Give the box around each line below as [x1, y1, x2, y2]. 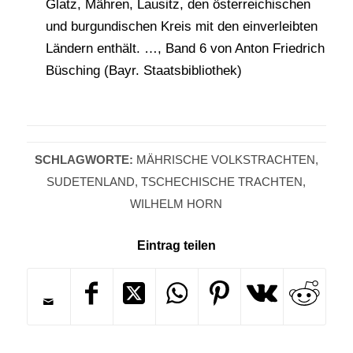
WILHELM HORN [130, 197, 223, 211]
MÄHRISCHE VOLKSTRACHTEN [136, 153, 315, 167]
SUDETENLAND [46, 175, 136, 189]
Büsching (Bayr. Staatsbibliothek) [45, 63, 242, 79]
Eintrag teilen [136, 239, 216, 253]
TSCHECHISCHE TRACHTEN [141, 175, 303, 189]
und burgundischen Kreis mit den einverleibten [45, 19, 318, 35]
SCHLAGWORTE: [34, 153, 133, 167]
